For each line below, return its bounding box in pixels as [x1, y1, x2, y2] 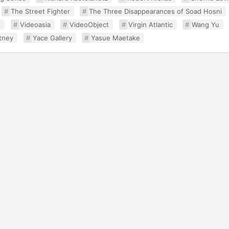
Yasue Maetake [91, 34, 141, 42]
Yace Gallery [32, 34, 72, 42]
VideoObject [70, 20, 109, 29]
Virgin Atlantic [128, 20, 173, 29]
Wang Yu [192, 20, 220, 29]
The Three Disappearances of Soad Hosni [89, 7, 222, 15]
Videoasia [19, 20, 51, 29]
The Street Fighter [10, 7, 70, 15]
